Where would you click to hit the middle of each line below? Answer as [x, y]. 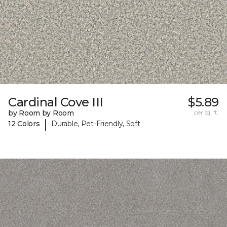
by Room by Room [41, 113]
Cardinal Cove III [56, 102]
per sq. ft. [206, 112]
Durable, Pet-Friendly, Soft [96, 124]
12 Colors [24, 124]
